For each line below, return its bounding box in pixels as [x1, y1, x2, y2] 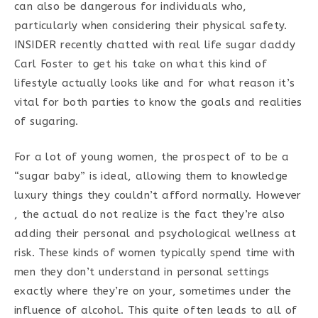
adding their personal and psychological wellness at [14, 226, 297, 240]
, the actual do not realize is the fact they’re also [14, 207, 285, 221]
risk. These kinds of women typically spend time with [14, 246, 295, 259]
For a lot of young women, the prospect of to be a [14, 150, 290, 163]
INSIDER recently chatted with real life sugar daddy [14, 38, 296, 51]
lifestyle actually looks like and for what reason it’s [14, 77, 295, 89]
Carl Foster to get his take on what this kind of [14, 57, 268, 70]
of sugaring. [14, 115, 79, 128]
